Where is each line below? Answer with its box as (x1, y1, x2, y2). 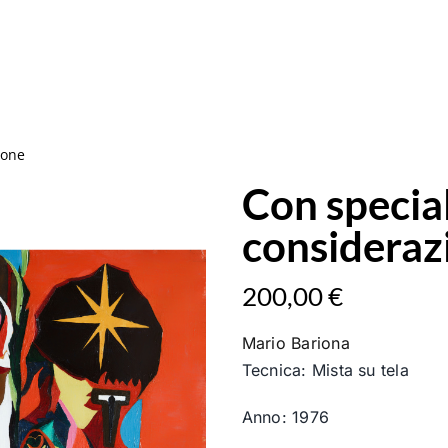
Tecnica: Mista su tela (241, 359, 409, 380)
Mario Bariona (241, 332, 350, 353)
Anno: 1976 (241, 406, 330, 427)
